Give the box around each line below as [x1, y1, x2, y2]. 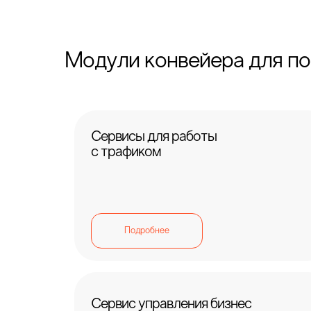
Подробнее [124, 226, 169, 235]
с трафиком [91, 146, 161, 160]
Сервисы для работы [91, 131, 217, 144]
